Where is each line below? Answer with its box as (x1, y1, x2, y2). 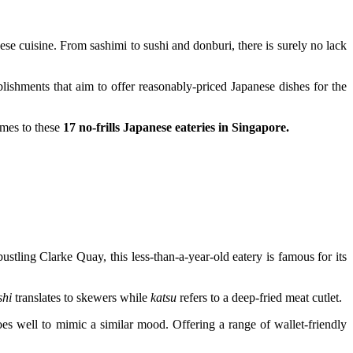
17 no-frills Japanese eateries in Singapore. (63, 121, 289, 135)
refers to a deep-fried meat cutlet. (176, 290, 342, 304)
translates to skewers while (12, 290, 150, 304)
